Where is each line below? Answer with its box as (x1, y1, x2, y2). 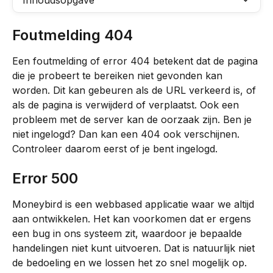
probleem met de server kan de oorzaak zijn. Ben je (12, 113, 255, 126)
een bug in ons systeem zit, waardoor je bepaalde (12, 227, 245, 240)
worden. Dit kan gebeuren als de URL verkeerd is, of (12, 84, 259, 96)
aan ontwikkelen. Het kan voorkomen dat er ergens (12, 213, 254, 225)
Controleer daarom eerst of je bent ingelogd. (12, 143, 218, 155)
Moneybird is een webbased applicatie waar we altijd (12, 198, 257, 211)
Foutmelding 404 (12, 26, 133, 44)
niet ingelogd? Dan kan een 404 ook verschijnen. (12, 128, 243, 140)
